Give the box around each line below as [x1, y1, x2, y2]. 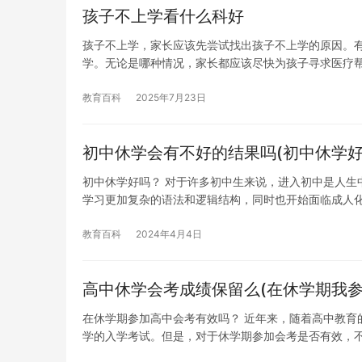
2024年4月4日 [136, 227, 202, 240]
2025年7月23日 [136, 90, 206, 103]
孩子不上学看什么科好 [82, 6, 244, 26]
